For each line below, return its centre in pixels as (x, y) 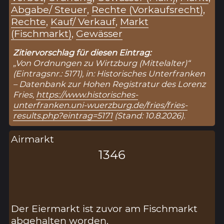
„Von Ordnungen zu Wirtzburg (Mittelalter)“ (102, 63)
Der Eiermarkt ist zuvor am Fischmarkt (104, 209)
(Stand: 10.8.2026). (149, 115)
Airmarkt (33, 139)
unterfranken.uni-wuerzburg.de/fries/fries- (100, 105)
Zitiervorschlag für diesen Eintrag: (82, 52)
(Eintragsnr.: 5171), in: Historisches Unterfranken (109, 73)
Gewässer (99, 33)
